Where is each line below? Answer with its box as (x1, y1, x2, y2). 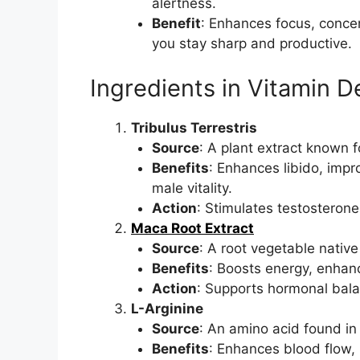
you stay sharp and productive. (151, 35, 352, 51)
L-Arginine (131, 300, 203, 317)
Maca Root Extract (131, 219, 254, 236)
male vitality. (151, 179, 232, 196)
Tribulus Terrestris (131, 119, 257, 136)
